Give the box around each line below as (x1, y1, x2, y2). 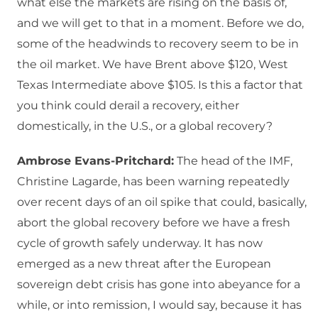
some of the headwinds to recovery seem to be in (17, 37, 299, 51)
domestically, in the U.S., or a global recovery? (17, 119, 273, 133)
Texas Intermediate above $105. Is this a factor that (17, 78, 303, 92)
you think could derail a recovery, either (17, 99, 239, 113)
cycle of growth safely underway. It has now (17, 236, 263, 251)
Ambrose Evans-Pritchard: (17, 154, 174, 168)
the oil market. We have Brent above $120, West (17, 57, 288, 72)
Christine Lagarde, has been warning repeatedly (17, 175, 290, 189)
